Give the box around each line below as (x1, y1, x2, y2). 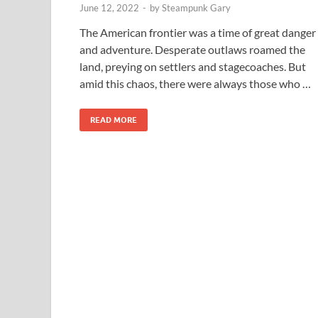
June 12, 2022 (79, 1, 139, 13)
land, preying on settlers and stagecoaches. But (79, 59, 306, 73)
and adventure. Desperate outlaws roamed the (79, 42, 305, 56)
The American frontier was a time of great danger (79, 25, 316, 39)
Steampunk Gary (162, 1, 231, 13)
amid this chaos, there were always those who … (79, 76, 311, 90)
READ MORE (90, 114, 137, 125)
